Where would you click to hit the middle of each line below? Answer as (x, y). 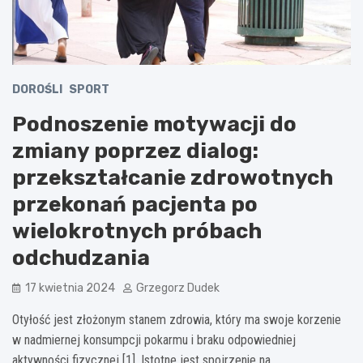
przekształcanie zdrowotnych (173, 178)
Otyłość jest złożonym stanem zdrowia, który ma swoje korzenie (177, 320)
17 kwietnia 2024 (70, 288)
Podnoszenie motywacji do (154, 125)
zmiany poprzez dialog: (135, 152)
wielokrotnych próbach (137, 232)
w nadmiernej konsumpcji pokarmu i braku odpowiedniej (154, 340)
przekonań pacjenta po (135, 205)
